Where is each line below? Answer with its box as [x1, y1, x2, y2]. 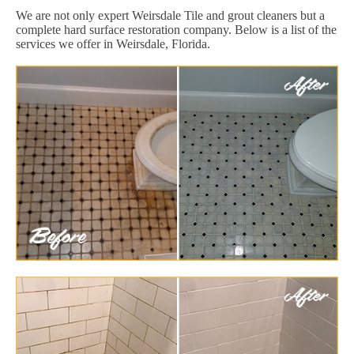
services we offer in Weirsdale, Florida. [16, 36, 210, 51]
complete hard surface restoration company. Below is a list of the [16, 22, 337, 36]
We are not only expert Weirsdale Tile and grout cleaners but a [16, 8, 325, 22]
